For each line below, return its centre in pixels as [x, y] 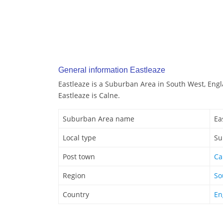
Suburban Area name [99, 119]
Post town [79, 157]
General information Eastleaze [112, 70]
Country [76, 195]
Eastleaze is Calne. [89, 96]
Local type [79, 138]
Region [74, 176]
